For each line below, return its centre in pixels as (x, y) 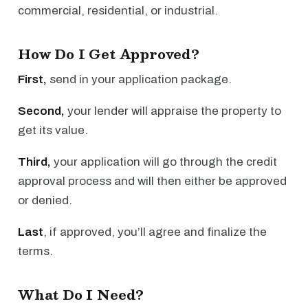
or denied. (45, 200)
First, (32, 79)
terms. (35, 251)
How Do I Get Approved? (109, 53)
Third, (34, 162)
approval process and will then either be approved (152, 181)
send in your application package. (139, 79)
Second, (41, 111)
